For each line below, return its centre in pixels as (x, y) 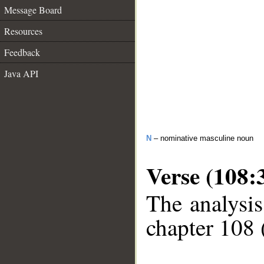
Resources (23, 31)
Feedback (22, 52)
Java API (21, 73)
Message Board (33, 10)
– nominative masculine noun (202, 138)
